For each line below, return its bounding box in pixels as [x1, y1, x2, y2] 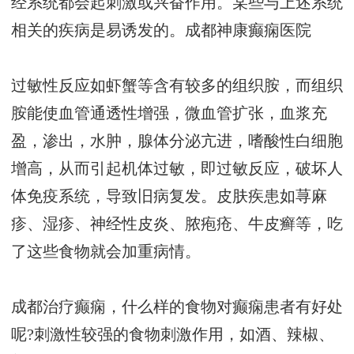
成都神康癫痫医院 [185, 22, 311, 40]
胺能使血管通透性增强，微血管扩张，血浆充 [11, 105, 327, 122]
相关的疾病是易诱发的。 [11, 22, 185, 40]
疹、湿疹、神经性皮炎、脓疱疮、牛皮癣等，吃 [11, 216, 343, 233]
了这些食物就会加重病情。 [11, 243, 201, 261]
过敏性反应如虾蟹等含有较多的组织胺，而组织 [11, 77, 343, 95]
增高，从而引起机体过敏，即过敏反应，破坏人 [11, 160, 343, 178]
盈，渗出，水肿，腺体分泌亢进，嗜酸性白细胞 [11, 133, 343, 150]
